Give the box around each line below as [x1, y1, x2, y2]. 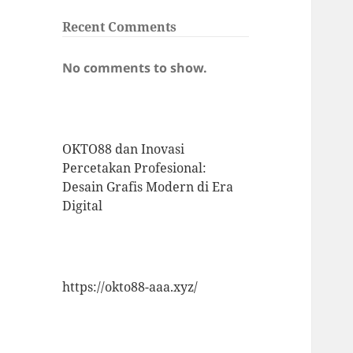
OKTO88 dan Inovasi [62, 140, 185, 158]
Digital [62, 197, 103, 215]
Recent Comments [62, 18, 177, 36]
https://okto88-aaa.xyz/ [62, 278, 199, 296]
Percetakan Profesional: [62, 159, 207, 177]
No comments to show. [62, 59, 208, 77]
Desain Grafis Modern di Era [62, 178, 234, 196]
